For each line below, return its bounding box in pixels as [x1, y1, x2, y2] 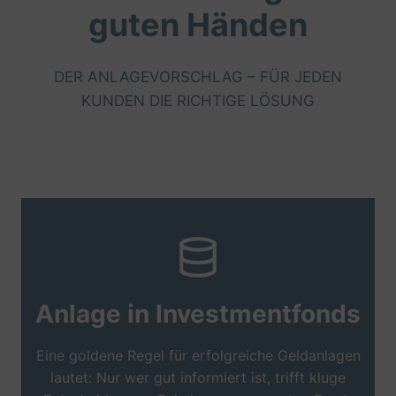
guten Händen [88, 5, 308, 44]
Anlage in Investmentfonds [35, 299, 361, 329]
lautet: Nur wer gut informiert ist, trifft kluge [50, 369, 346, 386]
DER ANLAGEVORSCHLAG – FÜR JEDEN [54, 68, 342, 86]
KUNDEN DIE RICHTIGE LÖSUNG [81, 92, 315, 110]
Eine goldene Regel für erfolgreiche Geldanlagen [35, 346, 361, 364]
